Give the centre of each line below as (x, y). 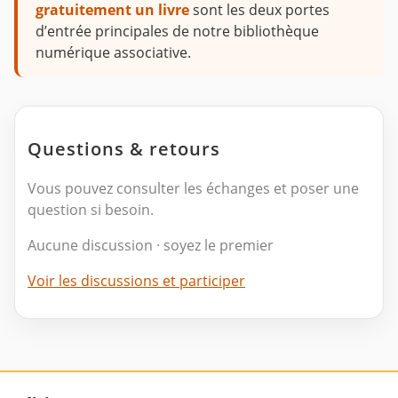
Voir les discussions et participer (136, 281)
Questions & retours (124, 149)
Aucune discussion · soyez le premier (151, 246)
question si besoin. (91, 210)
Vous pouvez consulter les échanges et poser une (193, 189)
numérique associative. (113, 53)
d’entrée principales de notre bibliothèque (177, 32)
